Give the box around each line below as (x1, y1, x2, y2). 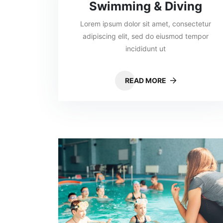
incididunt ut (125, 44, 166, 53)
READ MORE (124, 76, 168, 85)
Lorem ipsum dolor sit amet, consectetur (80, 19, 211, 28)
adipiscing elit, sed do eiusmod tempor (82, 32, 209, 40)
